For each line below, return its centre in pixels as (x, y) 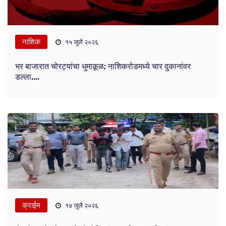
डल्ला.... (27, 77)
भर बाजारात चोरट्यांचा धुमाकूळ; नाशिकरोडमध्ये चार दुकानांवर (103, 66)
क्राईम (31, 205)
